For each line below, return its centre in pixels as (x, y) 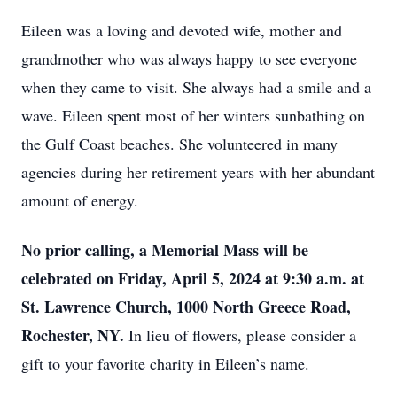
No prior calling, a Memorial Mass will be (165, 250)
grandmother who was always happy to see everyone (189, 58)
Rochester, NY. (75, 335)
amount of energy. (80, 200)
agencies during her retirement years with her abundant (198, 172)
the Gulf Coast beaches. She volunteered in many (179, 144)
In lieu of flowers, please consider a (242, 335)
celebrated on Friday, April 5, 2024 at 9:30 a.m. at (193, 278)
